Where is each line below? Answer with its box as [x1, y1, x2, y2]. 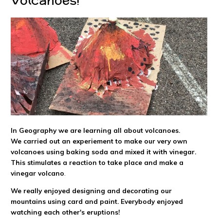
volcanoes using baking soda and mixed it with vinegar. [11, 147, 197, 156]
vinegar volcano [11, 168, 65, 177]
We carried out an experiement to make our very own [11, 136, 188, 145]
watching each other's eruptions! [11, 207, 122, 216]
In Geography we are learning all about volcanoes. [11, 126, 181, 134]
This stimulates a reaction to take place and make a [11, 158, 184, 166]
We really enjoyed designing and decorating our [11, 186, 172, 195]
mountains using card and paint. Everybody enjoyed [11, 197, 183, 205]
